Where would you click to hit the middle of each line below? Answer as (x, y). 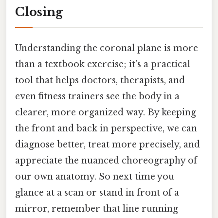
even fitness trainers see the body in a (97, 96)
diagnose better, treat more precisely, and (108, 144)
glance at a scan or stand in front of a (97, 192)
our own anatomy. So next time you (95, 176)
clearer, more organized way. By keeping (106, 112)
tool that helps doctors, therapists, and (100, 80)
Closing (39, 12)
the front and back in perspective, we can (106, 128)
